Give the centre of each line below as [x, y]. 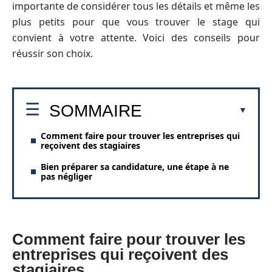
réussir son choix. [53, 53]
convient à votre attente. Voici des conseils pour [136, 38]
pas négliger [66, 176]
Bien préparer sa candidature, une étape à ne [135, 166]
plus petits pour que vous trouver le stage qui [136, 22]
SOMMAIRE [96, 110]
